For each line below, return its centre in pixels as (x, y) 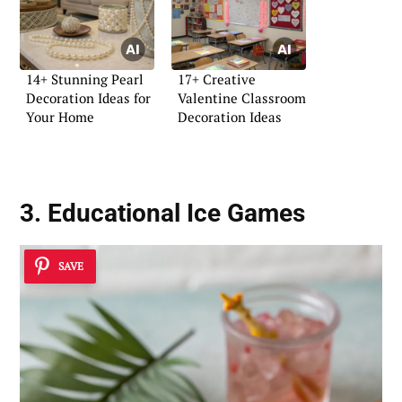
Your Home (60, 117)
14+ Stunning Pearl (85, 79)
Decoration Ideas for (88, 98)
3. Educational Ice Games (162, 213)
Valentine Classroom (242, 98)
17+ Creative (217, 79)
